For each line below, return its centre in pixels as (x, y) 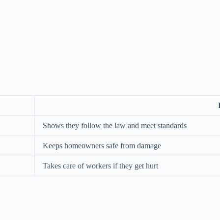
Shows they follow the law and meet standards (115, 126)
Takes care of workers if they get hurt (100, 166)
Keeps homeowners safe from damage (102, 146)
